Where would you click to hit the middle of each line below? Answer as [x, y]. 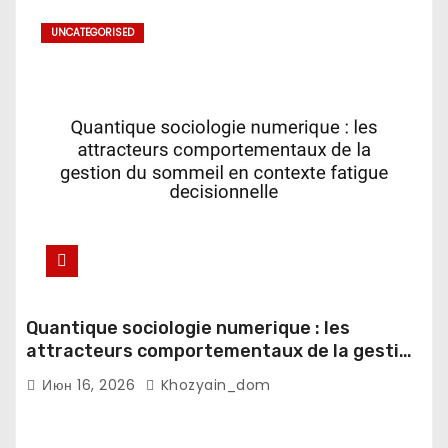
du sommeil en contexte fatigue [167, 374]
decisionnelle [84, 397]
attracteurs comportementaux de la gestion [223, 351]
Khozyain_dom [213, 385]
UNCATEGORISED [92, 32]
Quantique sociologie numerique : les [188, 328]
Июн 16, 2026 [88, 385]
